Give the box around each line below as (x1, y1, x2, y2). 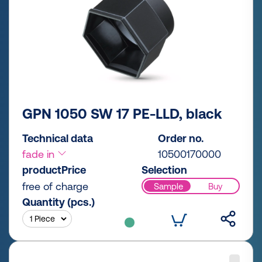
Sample (153, 181, 183, 191)
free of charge (22, 180, 88, 193)
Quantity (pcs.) (22, 196, 95, 209)
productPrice (22, 164, 86, 177)
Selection (142, 164, 187, 177)
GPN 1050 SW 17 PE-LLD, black (22, 106, 222, 122)
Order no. (158, 132, 204, 145)
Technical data (22, 132, 93, 145)
